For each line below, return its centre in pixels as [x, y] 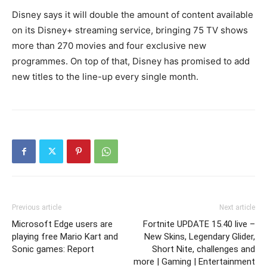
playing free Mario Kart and [65, 237]
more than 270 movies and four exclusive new [109, 46]
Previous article [37, 208]
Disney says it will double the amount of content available [133, 15]
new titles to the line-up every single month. [105, 77]
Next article [237, 208]
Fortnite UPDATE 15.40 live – [199, 224]
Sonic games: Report [53, 249]
